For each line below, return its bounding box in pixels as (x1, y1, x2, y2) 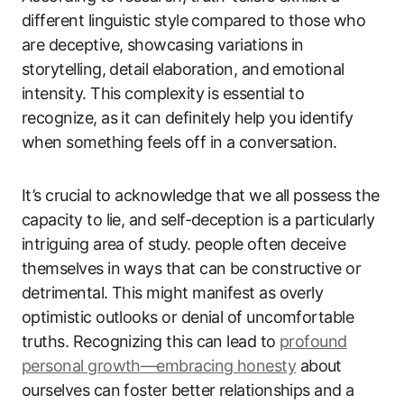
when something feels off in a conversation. (22, 133, 337, 151)
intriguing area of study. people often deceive (22, 234, 346, 253)
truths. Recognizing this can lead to (22, 332, 280, 351)
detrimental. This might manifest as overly (22, 283, 324, 302)
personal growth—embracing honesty (22, 356, 297, 375)
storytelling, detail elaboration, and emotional (22, 60, 344, 78)
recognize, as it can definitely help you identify (22, 108, 353, 127)
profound (280, 332, 347, 351)
